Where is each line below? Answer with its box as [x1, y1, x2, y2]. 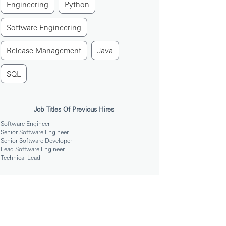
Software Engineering [7, 22, 81, 32]
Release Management [7, 45, 81, 55]
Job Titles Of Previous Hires [33, 105, 114, 114]
